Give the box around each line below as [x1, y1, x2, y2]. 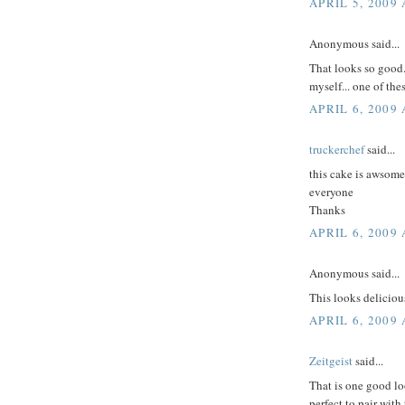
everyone [309, 183, 353, 200]
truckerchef [309, 141, 364, 158]
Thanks [309, 201, 345, 218]
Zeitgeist [309, 353, 353, 370]
